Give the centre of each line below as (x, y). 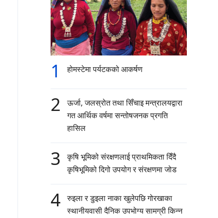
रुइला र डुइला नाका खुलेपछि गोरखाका (120, 198)
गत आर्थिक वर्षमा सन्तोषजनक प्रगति (118, 116)
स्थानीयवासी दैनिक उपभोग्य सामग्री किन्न (125, 211)
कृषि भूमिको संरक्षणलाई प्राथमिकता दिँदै (122, 157)
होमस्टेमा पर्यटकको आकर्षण (105, 69)
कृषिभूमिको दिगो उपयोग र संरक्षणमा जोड (122, 170)
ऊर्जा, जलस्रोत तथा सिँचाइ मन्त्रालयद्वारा (125, 103)
